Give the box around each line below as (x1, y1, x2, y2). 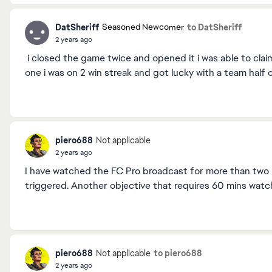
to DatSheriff (187, 21, 242, 33)
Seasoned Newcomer (102, 22, 184, 33)
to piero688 (154, 247, 202, 259)
